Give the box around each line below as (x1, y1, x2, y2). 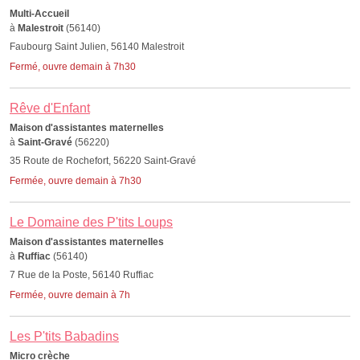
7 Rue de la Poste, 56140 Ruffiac (10, 269, 153, 280)
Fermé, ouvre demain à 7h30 (10, 61, 136, 72)
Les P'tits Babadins (10, 329, 119, 343)
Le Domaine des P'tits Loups (10, 215, 173, 229)
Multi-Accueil (10, 8, 69, 19)
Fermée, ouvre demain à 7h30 (10, 175, 141, 186)
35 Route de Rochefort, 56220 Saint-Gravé (10, 155, 196, 166)
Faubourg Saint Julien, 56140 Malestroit (10, 41, 184, 52)
